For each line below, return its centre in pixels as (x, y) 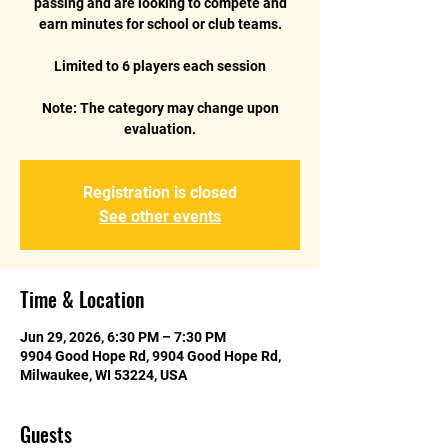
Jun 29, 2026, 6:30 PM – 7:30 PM (123, 336)
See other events (160, 216)
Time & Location (82, 298)
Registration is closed (160, 192)
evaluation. (160, 128)
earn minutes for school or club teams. (160, 23)
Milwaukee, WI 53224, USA (103, 374)
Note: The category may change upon (160, 107)
